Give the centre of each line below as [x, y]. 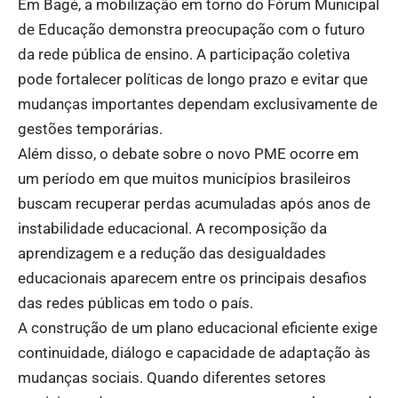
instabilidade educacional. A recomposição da [172, 228]
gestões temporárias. [90, 128]
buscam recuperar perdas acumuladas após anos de [194, 203]
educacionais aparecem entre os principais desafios [192, 278]
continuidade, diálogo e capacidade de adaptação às [194, 352]
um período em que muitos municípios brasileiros [184, 178]
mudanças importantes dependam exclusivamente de [198, 103]
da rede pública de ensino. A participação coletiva [184, 54]
